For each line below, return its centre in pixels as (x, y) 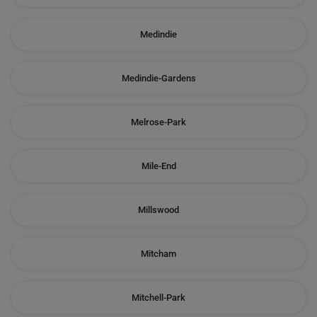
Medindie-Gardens (158, 78)
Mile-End (158, 166)
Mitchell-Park (158, 298)
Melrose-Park (158, 122)
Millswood (158, 210)
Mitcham (158, 254)
